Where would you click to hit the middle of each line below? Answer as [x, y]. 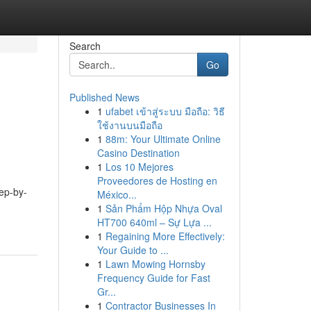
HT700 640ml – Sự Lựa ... [154, 222]
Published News [104, 97]
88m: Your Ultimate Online [163, 139]
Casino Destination [138, 153]
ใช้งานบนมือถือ [129, 125]
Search [85, 46]
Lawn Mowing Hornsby [155, 264]
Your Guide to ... [133, 250]
